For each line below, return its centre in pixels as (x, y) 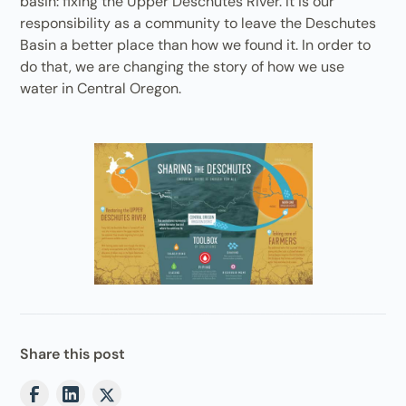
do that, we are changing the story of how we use (183, 66)
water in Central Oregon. (101, 88)
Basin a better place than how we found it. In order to (196, 44)
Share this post (73, 353)
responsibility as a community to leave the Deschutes (198, 23)
